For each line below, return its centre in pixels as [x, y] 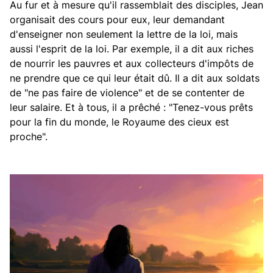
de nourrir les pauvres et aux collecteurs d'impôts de [132, 63]
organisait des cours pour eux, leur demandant [117, 19]
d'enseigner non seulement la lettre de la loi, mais [124, 34]
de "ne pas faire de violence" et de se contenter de [127, 93]
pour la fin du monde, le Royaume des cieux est [119, 122]
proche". [29, 136]
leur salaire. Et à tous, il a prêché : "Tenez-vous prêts [131, 107]
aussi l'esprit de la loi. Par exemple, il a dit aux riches [132, 49]
